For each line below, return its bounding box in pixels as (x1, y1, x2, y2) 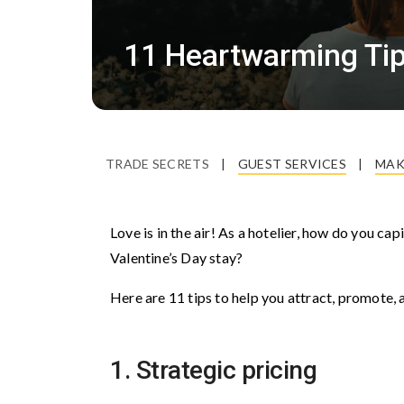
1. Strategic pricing (110, 355, 317, 385)
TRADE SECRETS (106, 156, 209, 171)
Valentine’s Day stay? (110, 249, 246, 266)
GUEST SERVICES (237, 156, 347, 171)
